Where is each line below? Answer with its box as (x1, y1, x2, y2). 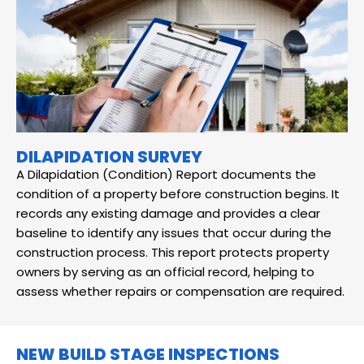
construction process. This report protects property (16, 243, 329, 261)
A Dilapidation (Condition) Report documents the (16, 165, 316, 183)
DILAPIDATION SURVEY (16, 145, 202, 168)
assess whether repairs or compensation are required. (16, 282, 344, 300)
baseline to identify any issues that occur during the (16, 223, 331, 241)
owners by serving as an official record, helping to (16, 262, 314, 280)
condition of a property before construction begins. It (16, 184, 340, 202)
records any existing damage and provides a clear (16, 204, 320, 222)
